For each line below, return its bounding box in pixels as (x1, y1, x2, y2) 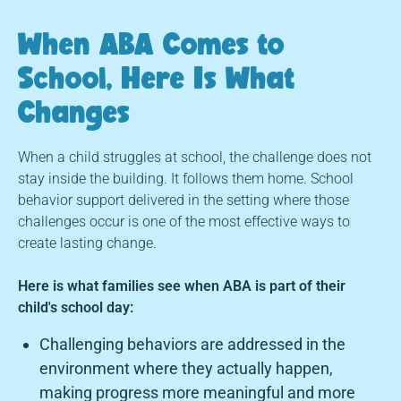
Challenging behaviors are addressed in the (39, 335, 346, 354)
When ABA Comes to (18, 25, 285, 63)
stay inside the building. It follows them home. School (18, 170, 354, 188)
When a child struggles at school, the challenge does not (18, 149, 371, 166)
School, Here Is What (18, 59, 295, 97)
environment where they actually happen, (39, 359, 333, 379)
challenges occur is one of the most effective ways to (18, 213, 350, 231)
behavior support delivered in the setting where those (18, 192, 349, 209)
